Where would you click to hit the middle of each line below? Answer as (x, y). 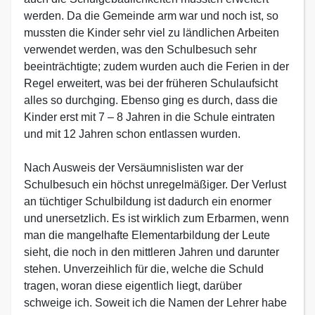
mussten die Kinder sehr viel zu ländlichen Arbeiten (152, 33)
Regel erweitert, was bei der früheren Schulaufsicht (151, 83)
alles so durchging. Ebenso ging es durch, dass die (151, 100)
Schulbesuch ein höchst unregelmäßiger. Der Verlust (155, 185)
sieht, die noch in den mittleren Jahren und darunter (152, 252)
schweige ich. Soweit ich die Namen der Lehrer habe (155, 303)
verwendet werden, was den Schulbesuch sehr (140, 50)
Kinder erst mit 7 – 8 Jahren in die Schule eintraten (149, 117)
